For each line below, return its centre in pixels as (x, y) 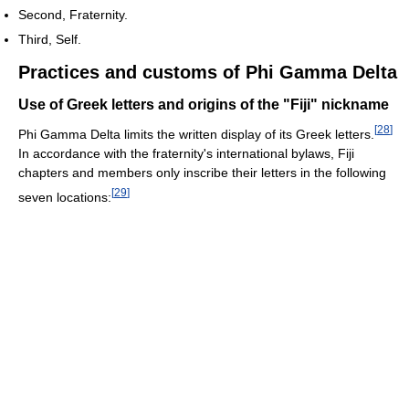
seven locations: (65, 197)
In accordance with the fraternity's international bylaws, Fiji (186, 153)
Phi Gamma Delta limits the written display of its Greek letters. (196, 134)
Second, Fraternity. (73, 14)
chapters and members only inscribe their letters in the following (202, 172)
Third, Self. (50, 39)
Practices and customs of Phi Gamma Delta (208, 72)
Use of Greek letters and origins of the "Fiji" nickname (204, 104)
